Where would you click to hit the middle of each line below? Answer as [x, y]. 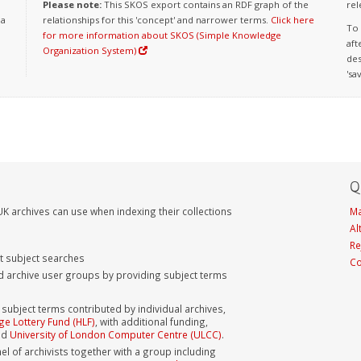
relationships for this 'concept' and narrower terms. [156, 20]
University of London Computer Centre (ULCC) [116, 334]
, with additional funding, [151, 321]
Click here [292, 20]
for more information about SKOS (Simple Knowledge [162, 35]
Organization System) [90, 51]
